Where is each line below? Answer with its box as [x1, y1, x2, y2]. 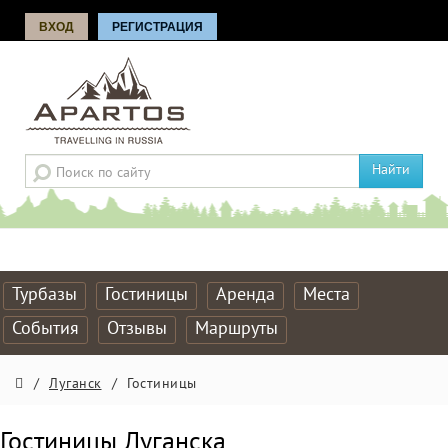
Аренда [216, 284, 275, 307]
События [12, 318, 79, 341]
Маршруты [195, 318, 278, 341]
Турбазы [12, 284, 77, 307]
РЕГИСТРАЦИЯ [112, 20, 203, 34]
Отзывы [107, 318, 167, 341]
